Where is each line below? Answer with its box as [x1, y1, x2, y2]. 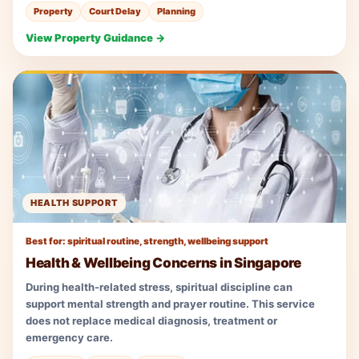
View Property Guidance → [26, 30, 165, 44]
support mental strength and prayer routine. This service [26, 296, 315, 310]
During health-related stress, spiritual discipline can [26, 280, 292, 293]
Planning [157, 5, 196, 17]
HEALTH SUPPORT [30, 196, 119, 208]
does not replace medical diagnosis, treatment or [26, 313, 277, 327]
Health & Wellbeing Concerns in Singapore [26, 254, 301, 271]
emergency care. [26, 330, 113, 344]
